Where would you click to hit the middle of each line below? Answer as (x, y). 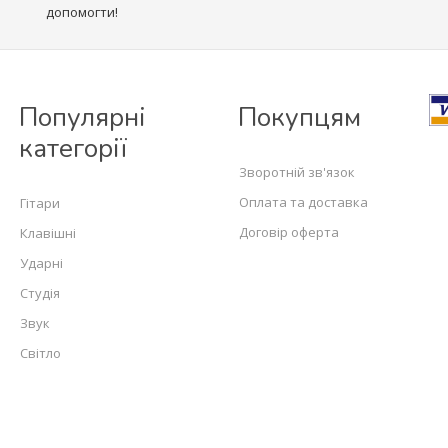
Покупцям (299, 117)
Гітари (40, 203)
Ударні (41, 263)
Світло (40, 353)
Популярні (82, 117)
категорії (73, 148)
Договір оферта (289, 232)
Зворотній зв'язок (297, 172)
